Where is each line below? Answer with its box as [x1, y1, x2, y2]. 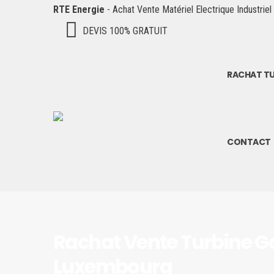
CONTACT [227, 136, 271, 148]
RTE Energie [53, 4, 105, 15]
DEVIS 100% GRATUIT [83, 25, 168, 37]
